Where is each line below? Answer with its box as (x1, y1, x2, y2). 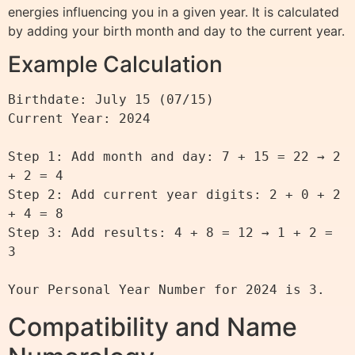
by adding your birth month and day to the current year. (8, 22, 345, 39)
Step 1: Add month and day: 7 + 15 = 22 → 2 (8, 149, 341, 165)
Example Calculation (8, 51, 223, 78)
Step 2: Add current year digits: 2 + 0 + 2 (8, 187, 341, 203)
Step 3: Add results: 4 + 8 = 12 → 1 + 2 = (8, 225, 333, 241)
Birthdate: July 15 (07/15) (8, 92, 214, 108)
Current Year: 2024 (8, 111, 151, 127)
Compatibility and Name (8, 311, 297, 343)
